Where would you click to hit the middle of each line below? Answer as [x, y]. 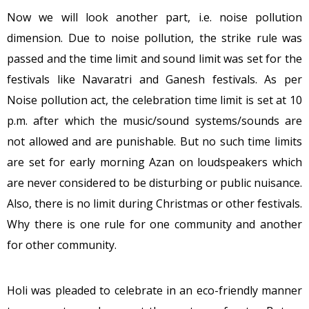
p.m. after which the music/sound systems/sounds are [154, 121]
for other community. [62, 245]
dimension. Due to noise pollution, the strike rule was [154, 38]
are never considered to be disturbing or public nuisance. [154, 183]
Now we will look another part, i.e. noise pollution [154, 17]
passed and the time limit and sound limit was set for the [154, 59]
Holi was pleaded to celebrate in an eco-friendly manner [154, 290]
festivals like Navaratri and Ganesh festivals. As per [154, 79]
